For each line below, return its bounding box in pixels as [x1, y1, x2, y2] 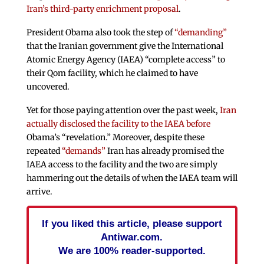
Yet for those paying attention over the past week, [26, 104, 218, 115]
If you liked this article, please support [41, 217, 222, 229]
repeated [26, 145, 62, 156]
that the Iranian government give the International [26, 40, 223, 51]
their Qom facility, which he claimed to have [26, 67, 198, 78]
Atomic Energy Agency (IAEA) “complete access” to [26, 54, 225, 65]
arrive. [26, 186, 52, 197]
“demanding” [174, 27, 227, 38]
